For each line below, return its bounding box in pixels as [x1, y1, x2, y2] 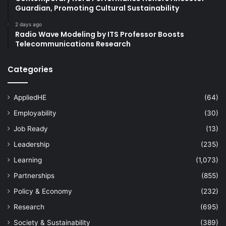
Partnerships [14, 171, 54, 180]
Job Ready [14, 124, 48, 133]
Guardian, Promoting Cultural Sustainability [15, 3, 179, 13]
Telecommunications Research [15, 38, 131, 49]
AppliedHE [14, 93, 46, 101]
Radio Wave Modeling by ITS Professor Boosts [15, 29, 184, 39]
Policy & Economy [14, 187, 72, 195]
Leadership [14, 140, 49, 148]
